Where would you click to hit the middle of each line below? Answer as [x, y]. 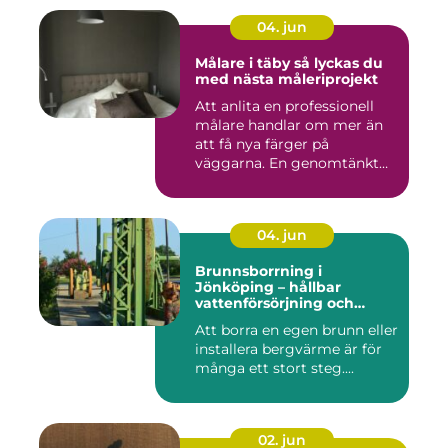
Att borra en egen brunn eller [296, 329]
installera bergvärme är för [288, 348]
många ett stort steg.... [274, 367]
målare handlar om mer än [289, 124]
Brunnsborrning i [258, 270]
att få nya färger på [262, 143]
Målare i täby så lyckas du [244, 62]
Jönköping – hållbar [268, 286]
